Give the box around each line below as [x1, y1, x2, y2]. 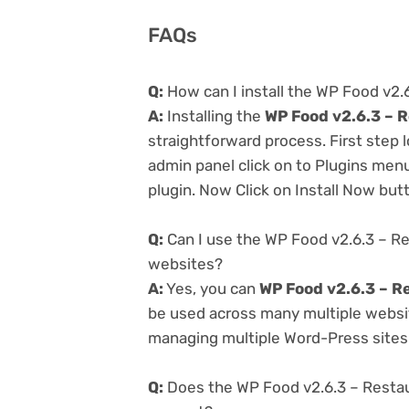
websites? [148, 254, 223, 273]
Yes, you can [163, 278, 259, 298]
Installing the [163, 106, 265, 125]
